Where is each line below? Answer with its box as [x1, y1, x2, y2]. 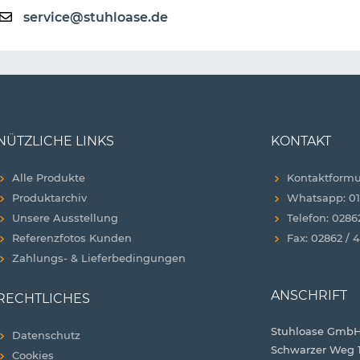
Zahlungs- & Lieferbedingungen [12, 252, 186, 265]
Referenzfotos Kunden [12, 231, 133, 245]
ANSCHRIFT [270, 288, 347, 304]
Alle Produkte [12, 171, 86, 185]
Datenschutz [12, 329, 81, 342]
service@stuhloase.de [23, 10, 168, 26]
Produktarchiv [12, 191, 88, 205]
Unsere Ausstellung [12, 211, 119, 225]
